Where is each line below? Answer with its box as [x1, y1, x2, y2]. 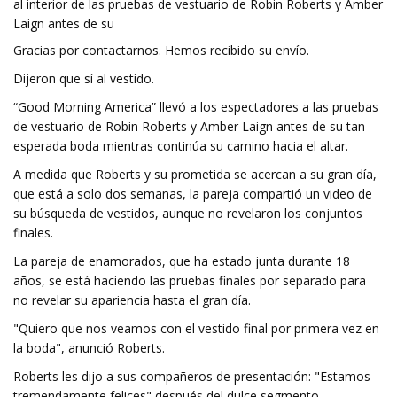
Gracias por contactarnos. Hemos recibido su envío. [13, 42, 309, 58]
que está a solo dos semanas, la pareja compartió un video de [13, 185, 372, 202]
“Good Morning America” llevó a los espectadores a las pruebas [13, 98, 378, 115]
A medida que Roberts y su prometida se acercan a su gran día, [13, 166, 377, 183]
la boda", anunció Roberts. [13, 339, 165, 356]
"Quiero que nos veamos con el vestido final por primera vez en [13, 320, 379, 337]
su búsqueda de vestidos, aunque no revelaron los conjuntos [13, 205, 362, 222]
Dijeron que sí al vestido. [13, 70, 154, 87]
